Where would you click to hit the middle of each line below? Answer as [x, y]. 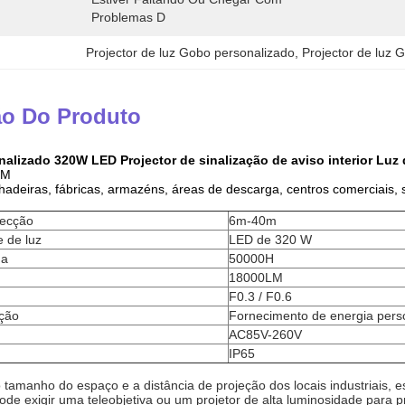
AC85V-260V [265, 334]
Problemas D [128, 17]
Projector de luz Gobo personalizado [191, 52]
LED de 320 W [270, 240]
